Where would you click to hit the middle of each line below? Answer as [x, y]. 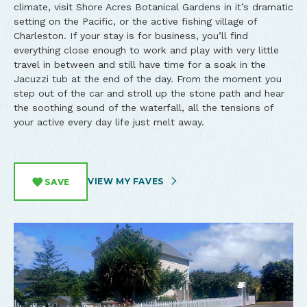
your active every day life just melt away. [109, 122]
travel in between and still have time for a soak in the [140, 64]
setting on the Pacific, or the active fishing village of [135, 21]
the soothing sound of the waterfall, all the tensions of [144, 108]
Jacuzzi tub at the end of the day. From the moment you [148, 79]
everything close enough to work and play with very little [146, 50]
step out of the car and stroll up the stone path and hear [149, 93]
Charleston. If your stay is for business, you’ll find [131, 36]
